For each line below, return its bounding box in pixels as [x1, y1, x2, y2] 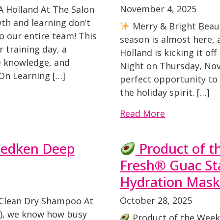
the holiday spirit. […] [120, 86, 210, 98]
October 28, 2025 [120, 194, 192, 206]
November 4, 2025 [120, 3, 196, 15]
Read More [120, 108, 165, 119]
